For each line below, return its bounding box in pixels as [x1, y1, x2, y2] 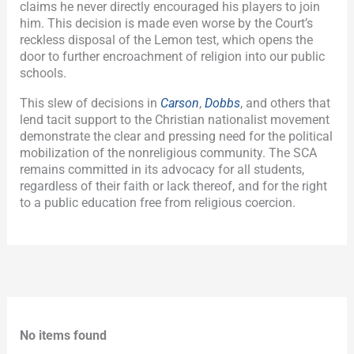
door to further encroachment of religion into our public [20, 49, 326, 65]
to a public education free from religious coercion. [20, 195, 296, 211]
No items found [20, 327, 107, 343]
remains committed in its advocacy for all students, [20, 162, 305, 178]
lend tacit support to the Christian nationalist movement [20, 112, 330, 128]
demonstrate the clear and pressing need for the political [20, 129, 333, 145]
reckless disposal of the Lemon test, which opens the [20, 32, 314, 48]
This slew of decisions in [20, 96, 161, 111]
